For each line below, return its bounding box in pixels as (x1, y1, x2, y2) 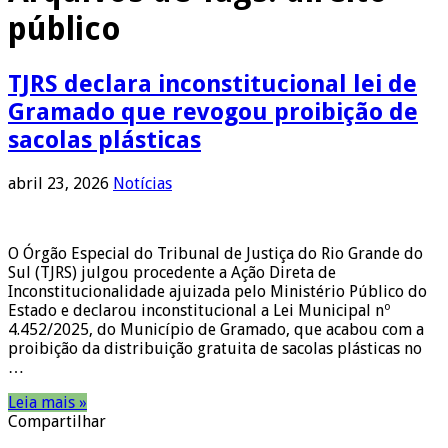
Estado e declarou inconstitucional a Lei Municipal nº (8, 300, 390, 320)
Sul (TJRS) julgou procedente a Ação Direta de (8, 262, 336, 282)
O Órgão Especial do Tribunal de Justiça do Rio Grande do (8, 243, 423, 263)
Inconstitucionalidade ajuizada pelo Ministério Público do (8, 281, 427, 301)
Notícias (113, 173, 172, 193)
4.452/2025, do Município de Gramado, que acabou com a (8, 319, 424, 339)
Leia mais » (8, 392, 87, 412)
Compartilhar (8, 411, 106, 431)
